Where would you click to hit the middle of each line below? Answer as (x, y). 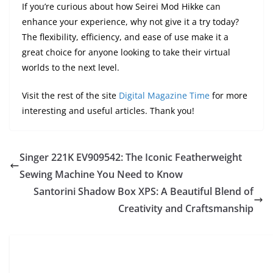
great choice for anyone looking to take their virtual (126, 52)
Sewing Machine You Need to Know (101, 175)
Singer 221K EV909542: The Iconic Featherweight (131, 158)
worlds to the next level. (71, 68)
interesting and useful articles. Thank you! (108, 111)
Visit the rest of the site (70, 96)
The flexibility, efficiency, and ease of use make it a (125, 37)
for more (229, 96)
